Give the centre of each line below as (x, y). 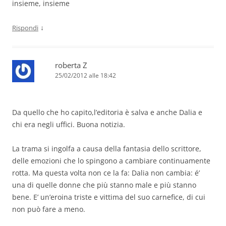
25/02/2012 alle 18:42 (86, 76)
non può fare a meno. (49, 209)
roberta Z (71, 65)
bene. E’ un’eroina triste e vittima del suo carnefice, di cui (109, 197)
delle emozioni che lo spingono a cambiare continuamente (111, 161)
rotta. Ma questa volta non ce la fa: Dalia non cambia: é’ (106, 173)
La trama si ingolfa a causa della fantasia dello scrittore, (107, 149)
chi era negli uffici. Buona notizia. (69, 125)
